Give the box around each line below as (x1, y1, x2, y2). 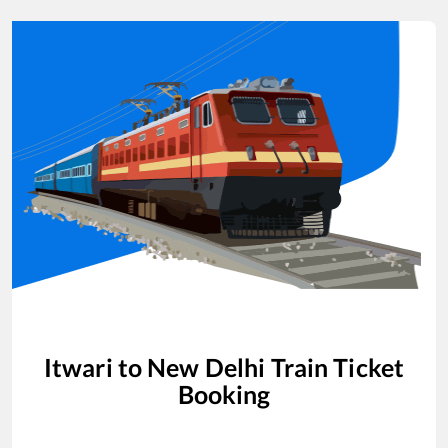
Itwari (43, 351, 113, 382)
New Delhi (147, 351, 266, 382)
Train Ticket (265, 351, 405, 382)
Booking (177, 378, 271, 409)
